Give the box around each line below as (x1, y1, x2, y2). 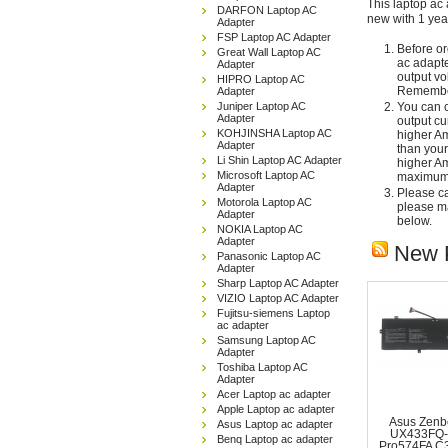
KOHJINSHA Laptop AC (217, 127, 332, 139)
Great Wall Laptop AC (217, 46, 321, 58)
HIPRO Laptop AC (217, 73, 305, 85)
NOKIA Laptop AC (217, 223, 303, 235)
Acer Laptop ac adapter (217, 388, 331, 400)
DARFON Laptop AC (217, 4, 317, 16)
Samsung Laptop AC (217, 334, 316, 346)
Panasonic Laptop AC (217, 250, 321, 262)
